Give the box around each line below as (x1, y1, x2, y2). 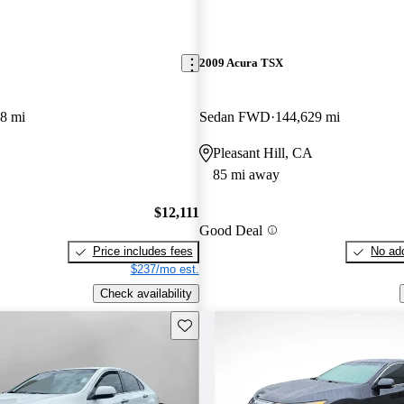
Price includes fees (92, 244, 193, 259)
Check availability (99, 286, 192, 300)
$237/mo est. (130, 262, 199, 277)
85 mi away (212, 166, 280, 182)
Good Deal (198, 222, 262, 238)
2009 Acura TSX (198, 56, 283, 70)
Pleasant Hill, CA (212, 144, 313, 161)
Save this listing (176, 317, 261, 331)
